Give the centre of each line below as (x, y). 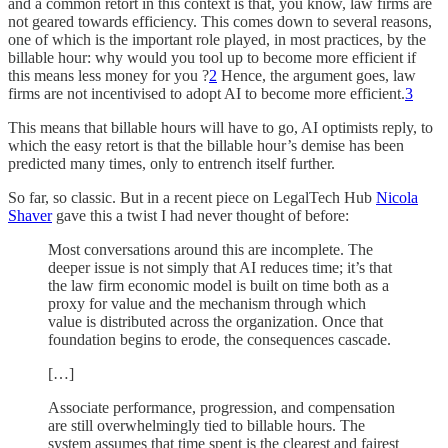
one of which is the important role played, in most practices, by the (217, 39)
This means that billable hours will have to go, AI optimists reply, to (220, 127)
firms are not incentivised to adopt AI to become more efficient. (206, 93)
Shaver (30, 215)
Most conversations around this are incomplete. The (210, 249)
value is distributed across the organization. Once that (215, 321)
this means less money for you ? (108, 75)
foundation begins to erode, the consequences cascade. (219, 339)
